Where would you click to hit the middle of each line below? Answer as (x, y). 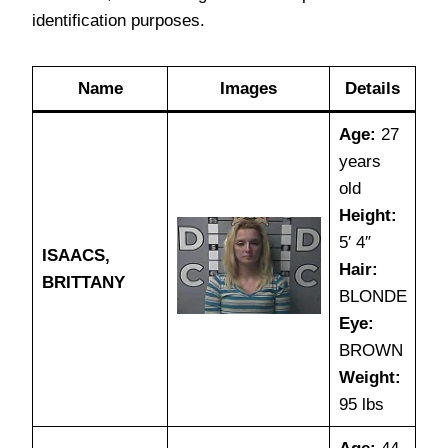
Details (372, 88)
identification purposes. (118, 20)
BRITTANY (83, 282)
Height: (367, 215)
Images (248, 88)
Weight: (369, 377)
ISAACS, (75, 255)
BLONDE (372, 296)
